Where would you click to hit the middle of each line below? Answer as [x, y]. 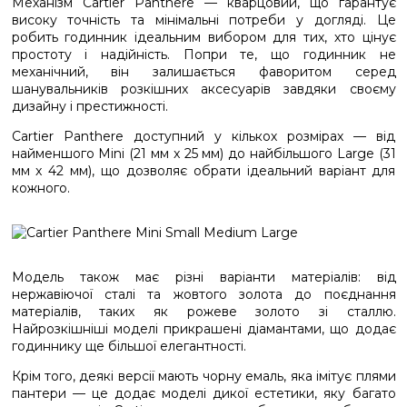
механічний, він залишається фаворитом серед [203, 72]
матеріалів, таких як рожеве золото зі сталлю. [203, 312]
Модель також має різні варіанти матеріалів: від [203, 277]
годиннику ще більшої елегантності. [129, 346]
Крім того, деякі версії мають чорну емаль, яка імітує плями [203, 376]
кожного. [40, 188]
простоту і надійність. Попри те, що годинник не [203, 55]
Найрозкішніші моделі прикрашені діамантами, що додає [203, 329]
